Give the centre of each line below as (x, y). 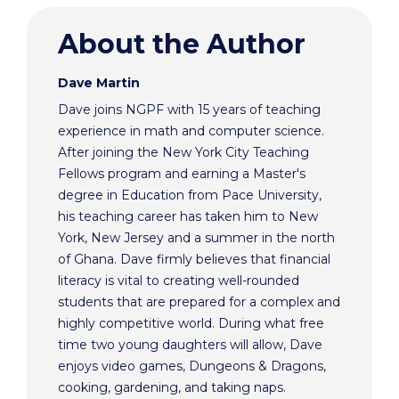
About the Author (182, 45)
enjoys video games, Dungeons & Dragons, (192, 366)
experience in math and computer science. (191, 131)
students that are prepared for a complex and (199, 302)
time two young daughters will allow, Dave (190, 345)
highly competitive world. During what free (191, 324)
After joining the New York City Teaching (183, 153)
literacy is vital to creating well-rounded (179, 281)
